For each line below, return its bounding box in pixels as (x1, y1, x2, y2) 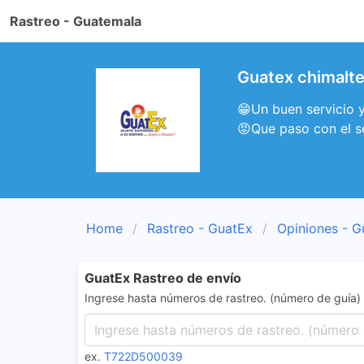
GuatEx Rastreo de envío (84, 270, 241, 286)
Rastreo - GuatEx (147, 220, 253, 236)
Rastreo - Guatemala (10, 13, 141, 29)
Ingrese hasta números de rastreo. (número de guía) (84, 291, 361, 305)
